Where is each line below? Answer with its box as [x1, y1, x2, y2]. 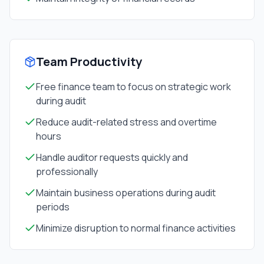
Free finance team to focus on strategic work [36, 80, 231, 93]
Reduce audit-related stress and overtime [36, 115, 217, 128]
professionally [36, 165, 98, 178]
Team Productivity [36, 54, 142, 70]
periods [36, 200, 70, 213]
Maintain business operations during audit [36, 186, 216, 199]
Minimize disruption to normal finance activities [36, 222, 236, 235]
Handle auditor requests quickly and [36, 151, 188, 164]
